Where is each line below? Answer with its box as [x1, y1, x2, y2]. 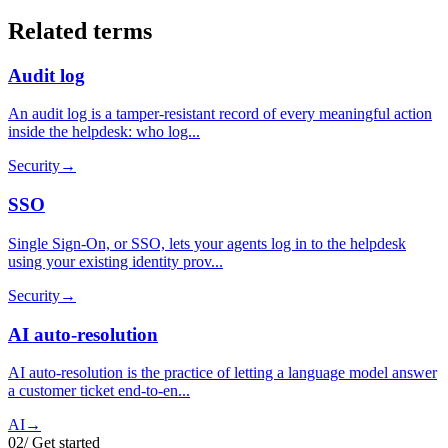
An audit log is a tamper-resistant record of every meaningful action [8, 105, 432, 123]
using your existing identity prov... [8, 252, 223, 270]
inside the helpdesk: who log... [8, 123, 200, 141]
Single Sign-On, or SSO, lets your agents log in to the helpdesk [8, 234, 406, 252]
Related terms [8, 17, 152, 44]
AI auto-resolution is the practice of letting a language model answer [8, 364, 437, 382]
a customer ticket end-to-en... [8, 382, 190, 400]
